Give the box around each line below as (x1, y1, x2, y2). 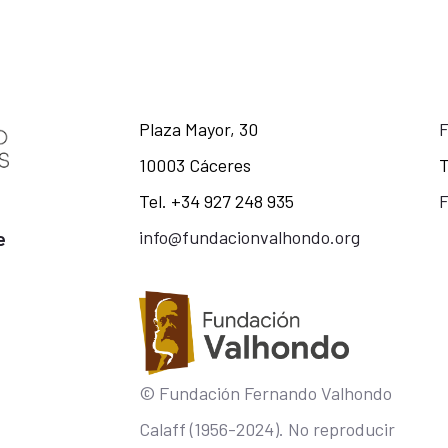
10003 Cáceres (138, 153, 255, 176)
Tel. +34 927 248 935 (138, 189, 294, 212)
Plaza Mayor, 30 (138, 117, 258, 140)
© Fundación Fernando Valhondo (138, 381, 392, 404)
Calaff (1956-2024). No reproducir (138, 417, 395, 440)
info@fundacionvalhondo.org (138, 225, 360, 248)
